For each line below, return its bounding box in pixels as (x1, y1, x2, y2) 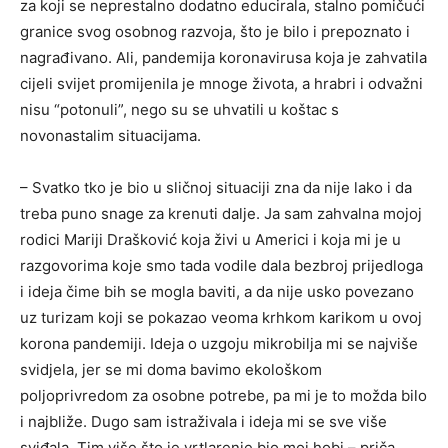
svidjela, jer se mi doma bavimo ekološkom (20, 359, 322, 379)
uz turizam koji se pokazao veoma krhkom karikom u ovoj (20, 307, 422, 327)
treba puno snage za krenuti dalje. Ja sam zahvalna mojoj (20, 203, 422, 223)
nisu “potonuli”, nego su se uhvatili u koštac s (20, 99, 339, 119)
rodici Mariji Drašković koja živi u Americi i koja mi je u (20, 229, 401, 249)
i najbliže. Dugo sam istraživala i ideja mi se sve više (20, 411, 387, 431)
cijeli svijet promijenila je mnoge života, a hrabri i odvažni (20, 73, 423, 93)
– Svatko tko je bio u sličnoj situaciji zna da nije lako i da (20, 177, 412, 197)
